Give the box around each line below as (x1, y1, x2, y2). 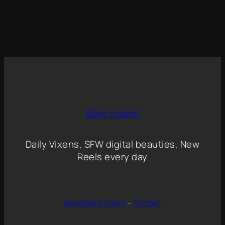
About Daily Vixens (63, 198, 126, 208)
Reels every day (77, 150, 148, 163)
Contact (134, 198, 162, 208)
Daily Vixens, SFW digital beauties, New (25, 137, 200, 151)
